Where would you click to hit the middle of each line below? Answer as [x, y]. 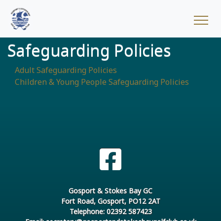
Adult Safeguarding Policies [66, 70]
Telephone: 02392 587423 [110, 211]
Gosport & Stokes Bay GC [110, 191]
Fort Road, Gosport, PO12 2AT [110, 201]
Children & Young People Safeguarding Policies [102, 82]
